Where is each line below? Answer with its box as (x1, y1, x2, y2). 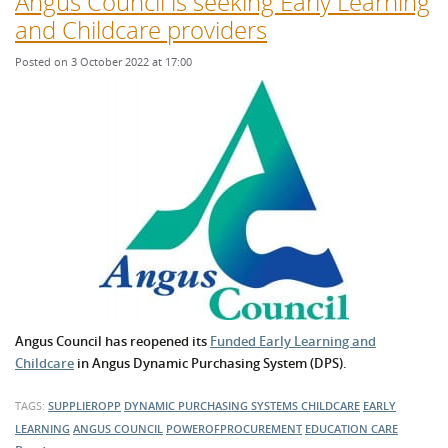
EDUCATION (305, 421, 371, 437)
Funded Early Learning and (210, 332, 376, 351)
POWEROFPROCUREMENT (166, 421, 302, 437)
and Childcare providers (15, 13, 267, 47)
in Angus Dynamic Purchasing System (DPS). (74, 354, 347, 373)
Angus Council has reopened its (15, 332, 210, 351)
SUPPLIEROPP (48, 398, 121, 414)
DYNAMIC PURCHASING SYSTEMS (124, 398, 301, 414)
